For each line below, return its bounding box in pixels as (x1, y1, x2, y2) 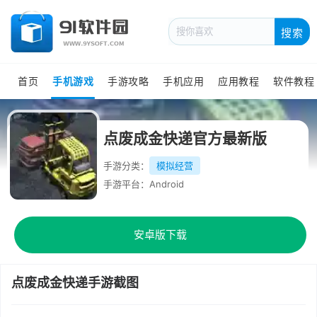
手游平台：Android (103, 178, 184, 190)
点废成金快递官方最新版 (103, 129, 267, 147)
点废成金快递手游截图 (11, 275, 139, 290)
